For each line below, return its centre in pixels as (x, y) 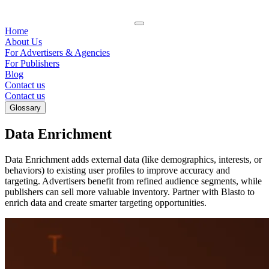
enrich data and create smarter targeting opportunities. (106, 202)
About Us (23, 42)
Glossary (25, 108)
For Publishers (32, 63)
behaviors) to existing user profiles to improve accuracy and (117, 170)
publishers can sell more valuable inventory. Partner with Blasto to (130, 192)
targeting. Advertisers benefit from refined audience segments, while (133, 181)
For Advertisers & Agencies (57, 53)
